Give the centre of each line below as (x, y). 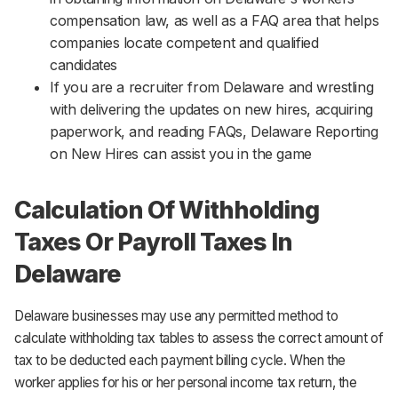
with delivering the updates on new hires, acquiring (211, 110)
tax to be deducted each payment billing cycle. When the (180, 360)
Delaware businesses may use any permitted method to (176, 315)
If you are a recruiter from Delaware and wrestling (212, 88)
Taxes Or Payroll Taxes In (154, 242)
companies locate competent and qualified (184, 43)
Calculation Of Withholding (167, 210)
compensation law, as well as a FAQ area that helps (215, 21)
